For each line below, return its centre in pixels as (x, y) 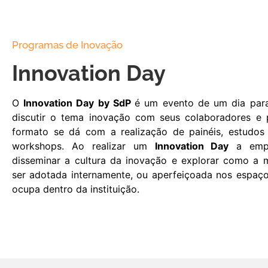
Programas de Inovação (67, 45)
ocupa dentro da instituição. (76, 189)
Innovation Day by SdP (79, 103)
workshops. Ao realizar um (83, 146)
